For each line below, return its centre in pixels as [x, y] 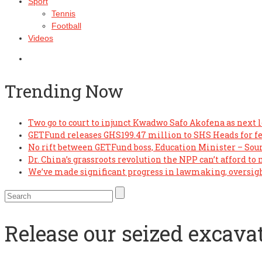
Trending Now [64, 91]
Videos [41, 38]
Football [66, 26]
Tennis [63, 13]
